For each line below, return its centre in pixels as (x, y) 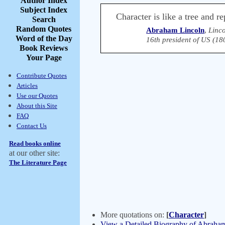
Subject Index (44, 10)
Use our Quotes (37, 96)
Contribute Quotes (42, 76)
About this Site (37, 106)
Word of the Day (44, 38)
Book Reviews (44, 48)
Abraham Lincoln (176, 30)
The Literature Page (38, 162)
